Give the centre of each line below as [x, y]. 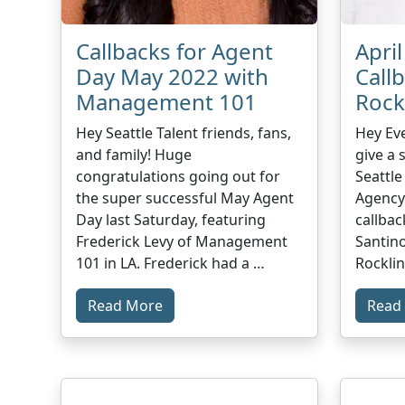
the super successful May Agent [185, 198]
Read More [126, 305]
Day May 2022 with [173, 76]
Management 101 [167, 101]
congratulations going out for [179, 176]
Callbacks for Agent [175, 51]
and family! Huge [134, 154]
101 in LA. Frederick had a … [171, 263]
